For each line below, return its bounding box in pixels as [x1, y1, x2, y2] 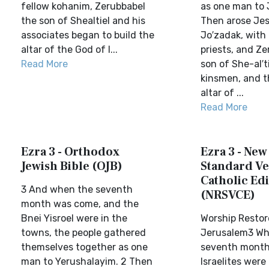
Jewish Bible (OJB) [21, 159, 122, 174]
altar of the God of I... [21, 44, 118, 55]
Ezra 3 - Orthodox [21, 144, 119, 160]
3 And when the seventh [21, 184, 133, 195]
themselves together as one [21, 241, 148, 253]
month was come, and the [21, 198, 139, 210]
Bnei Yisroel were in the [21, 213, 127, 224]
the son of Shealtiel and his [21, 15, 145, 26]
